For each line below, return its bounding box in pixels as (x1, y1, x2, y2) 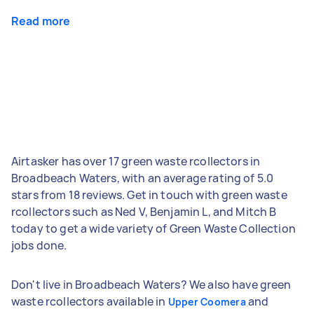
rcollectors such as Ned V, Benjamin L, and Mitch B (11, 203, 277, 219)
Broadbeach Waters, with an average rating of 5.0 (11, 170, 274, 186)
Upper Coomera (168, 294, 246, 308)
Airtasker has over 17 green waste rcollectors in (11, 153, 261, 169)
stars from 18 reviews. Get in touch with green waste (11, 186, 287, 203)
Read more (11, 13, 71, 29)
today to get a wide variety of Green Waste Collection (11, 220, 296, 236)
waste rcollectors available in (11, 293, 168, 309)
